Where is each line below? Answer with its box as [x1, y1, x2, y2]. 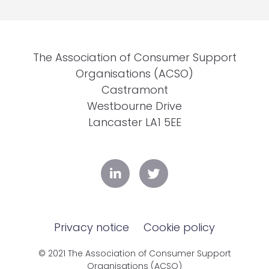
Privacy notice [54, 220, 129, 235]
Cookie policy [144, 220, 215, 235]
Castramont [101, 82, 168, 97]
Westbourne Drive [87, 98, 182, 113]
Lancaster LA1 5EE [88, 115, 181, 130]
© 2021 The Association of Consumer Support [38, 247, 231, 259]
